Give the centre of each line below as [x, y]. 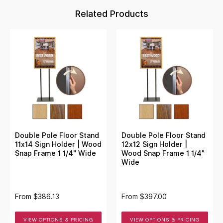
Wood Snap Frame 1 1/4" [163, 153]
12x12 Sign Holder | [154, 144]
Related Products [111, 13]
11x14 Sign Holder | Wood [58, 144]
